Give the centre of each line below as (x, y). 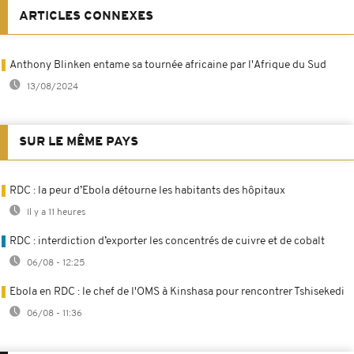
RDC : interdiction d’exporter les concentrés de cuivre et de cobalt (167, 241)
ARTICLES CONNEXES (86, 16)
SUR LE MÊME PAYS (79, 142)
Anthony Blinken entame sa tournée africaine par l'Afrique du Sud (168, 65)
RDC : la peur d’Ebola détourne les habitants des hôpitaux (147, 190)
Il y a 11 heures (55, 212)
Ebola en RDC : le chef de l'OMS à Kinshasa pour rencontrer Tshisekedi (177, 292)
